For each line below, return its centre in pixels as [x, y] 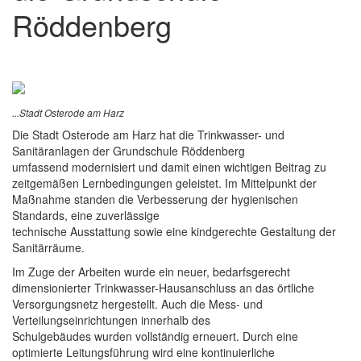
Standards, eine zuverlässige [86, 216]
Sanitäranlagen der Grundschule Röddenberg [129, 151]
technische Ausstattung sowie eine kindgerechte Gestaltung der [174, 232]
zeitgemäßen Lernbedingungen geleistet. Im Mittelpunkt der [164, 183]
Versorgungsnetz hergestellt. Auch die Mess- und [137, 304]
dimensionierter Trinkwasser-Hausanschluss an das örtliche [163, 288]
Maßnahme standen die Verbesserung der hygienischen [155, 199]
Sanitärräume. [48, 248]
